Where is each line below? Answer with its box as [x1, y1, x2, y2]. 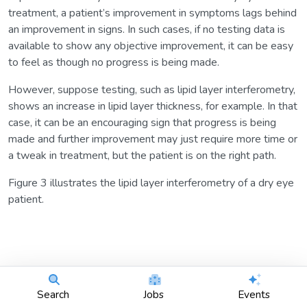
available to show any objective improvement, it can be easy [8, 38, 293, 54]
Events [238, 286, 270, 302]
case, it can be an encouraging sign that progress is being [8, 115, 276, 131]
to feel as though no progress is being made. [8, 55, 219, 71]
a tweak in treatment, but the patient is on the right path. [8, 148, 276, 164]
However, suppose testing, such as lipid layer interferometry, [8, 82, 295, 98]
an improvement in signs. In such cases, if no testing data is [8, 22, 285, 38]
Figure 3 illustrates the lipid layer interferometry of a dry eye [8, 175, 294, 191]
